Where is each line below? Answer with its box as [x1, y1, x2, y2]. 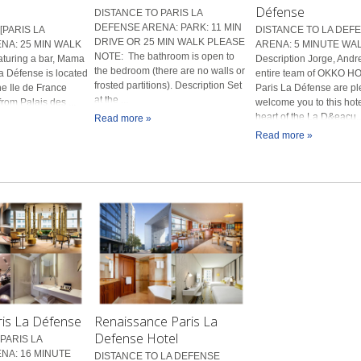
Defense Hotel [94, 329, 179, 347]
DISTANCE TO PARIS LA [94, 6, 203, 19]
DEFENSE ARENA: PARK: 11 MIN [94, 21, 243, 33]
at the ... [94, 93, 129, 106]
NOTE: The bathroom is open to [94, 50, 235, 62]
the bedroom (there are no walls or [94, 64, 246, 77]
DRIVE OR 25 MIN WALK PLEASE [94, 35, 246, 48]
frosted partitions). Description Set [94, 79, 243, 91]
